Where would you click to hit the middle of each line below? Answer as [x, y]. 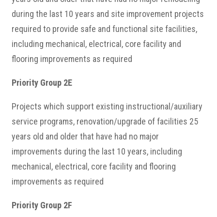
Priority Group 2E [42, 83]
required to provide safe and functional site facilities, [104, 29]
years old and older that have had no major [85, 136]
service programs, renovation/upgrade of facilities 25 [105, 121]
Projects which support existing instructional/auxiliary [107, 106]
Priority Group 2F [42, 205]
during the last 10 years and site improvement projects [108, 14]
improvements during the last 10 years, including [97, 151]
